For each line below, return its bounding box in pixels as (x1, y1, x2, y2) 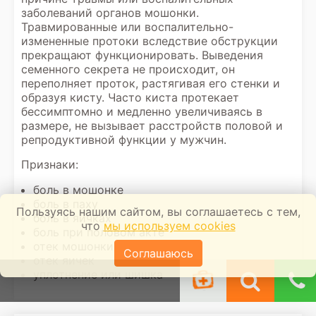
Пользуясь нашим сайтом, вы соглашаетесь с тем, (16, 205, 300, 219)
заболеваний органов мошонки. (21, 6, 199, 20)
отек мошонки (33, 239, 114, 253)
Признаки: (21, 157, 78, 171)
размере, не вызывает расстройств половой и (21, 119, 283, 133)
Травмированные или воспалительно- (21, 20, 233, 34)
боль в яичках (33, 211, 111, 225)
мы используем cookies (103, 219, 236, 233)
